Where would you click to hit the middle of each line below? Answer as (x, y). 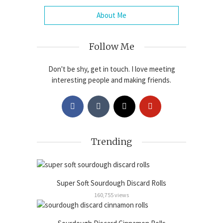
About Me (111, 15)
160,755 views (111, 195)
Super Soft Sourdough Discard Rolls (111, 183)
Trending (111, 141)
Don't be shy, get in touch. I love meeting (111, 69)
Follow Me (111, 46)
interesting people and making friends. (111, 80)
